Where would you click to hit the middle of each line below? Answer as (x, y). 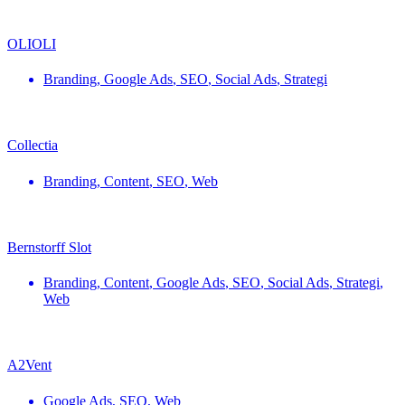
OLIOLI (32, 43)
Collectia (33, 146)
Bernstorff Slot (49, 247)
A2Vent (29, 365)
